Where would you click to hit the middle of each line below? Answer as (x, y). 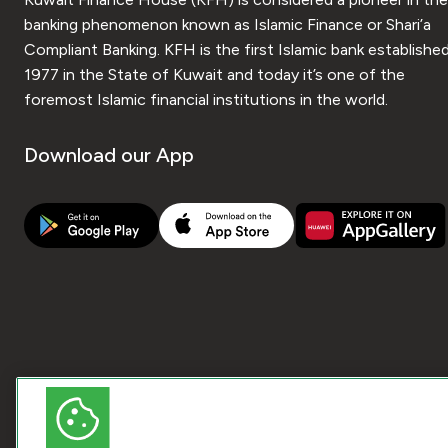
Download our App (109, 155)
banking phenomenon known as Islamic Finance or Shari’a (227, 24)
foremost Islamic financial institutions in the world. (206, 99)
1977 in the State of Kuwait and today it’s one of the (214, 74)
